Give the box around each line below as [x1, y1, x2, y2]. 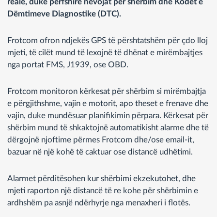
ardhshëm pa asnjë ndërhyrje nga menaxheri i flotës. [7, 198, 190, 207]
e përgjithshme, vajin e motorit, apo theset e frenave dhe [7, 99, 208, 108]
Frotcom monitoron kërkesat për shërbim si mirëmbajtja [7, 87, 206, 95]
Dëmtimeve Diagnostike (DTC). [7, 9, 121, 18]
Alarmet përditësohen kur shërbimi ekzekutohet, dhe [7, 174, 196, 183]
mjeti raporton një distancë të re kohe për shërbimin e [7, 186, 198, 195]
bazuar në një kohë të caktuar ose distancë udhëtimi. [7, 147, 193, 156]
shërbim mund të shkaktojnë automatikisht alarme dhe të [7, 123, 209, 132]
